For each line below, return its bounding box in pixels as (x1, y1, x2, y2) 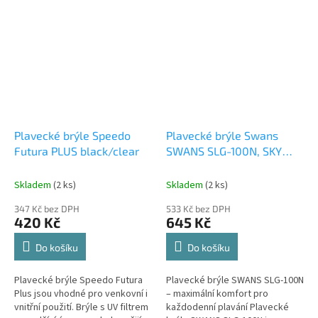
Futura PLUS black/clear (14, 143, 139, 158)
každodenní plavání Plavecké (166, 300, 289, 314)
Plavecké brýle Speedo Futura (14, 273, 143, 287)
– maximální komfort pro (166, 286, 268, 301)
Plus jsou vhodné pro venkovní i (14, 286, 148, 301)
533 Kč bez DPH (166, 202, 231, 214)
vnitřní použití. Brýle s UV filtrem (14, 300, 148, 314)
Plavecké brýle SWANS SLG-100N (166, 273, 304, 287)
